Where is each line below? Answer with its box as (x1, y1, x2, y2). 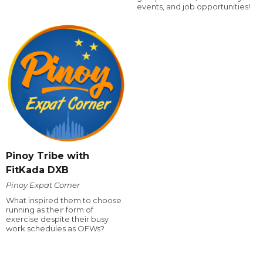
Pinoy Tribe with (6, 150, 89, 162)
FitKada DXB (6, 164, 69, 176)
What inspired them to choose (6, 195, 122, 205)
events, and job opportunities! (136, 1, 250, 11)
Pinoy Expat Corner (6, 180, 80, 190)
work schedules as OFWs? (6, 224, 104, 234)
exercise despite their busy (6, 214, 109, 224)
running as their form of (6, 205, 93, 215)
